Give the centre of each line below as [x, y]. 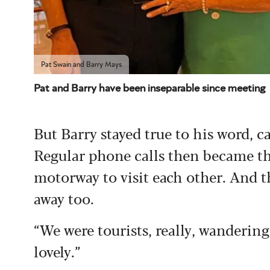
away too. [64, 198]
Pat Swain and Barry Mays [81, 64]
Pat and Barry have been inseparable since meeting [149, 88]
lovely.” [57, 251]
